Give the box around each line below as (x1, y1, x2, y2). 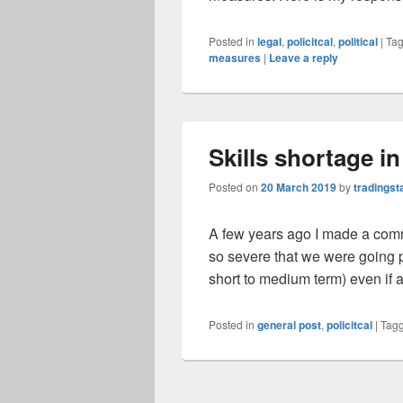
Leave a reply (269, 49, 338, 66)
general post (257, 317, 321, 333)
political (338, 33, 378, 49)
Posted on (209, 179, 261, 194)
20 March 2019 (261, 179, 336, 195)
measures (209, 49, 261, 66)
